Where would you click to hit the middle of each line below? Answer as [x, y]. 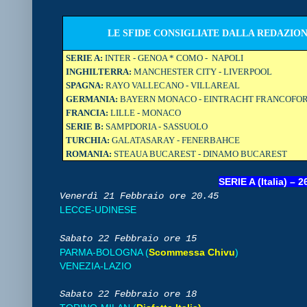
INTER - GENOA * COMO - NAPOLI [173, 58]
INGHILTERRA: [99, 71]
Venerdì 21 [87, 196]
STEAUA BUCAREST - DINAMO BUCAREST [200, 153]
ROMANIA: [89, 153]
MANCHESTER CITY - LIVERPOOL [202, 71]
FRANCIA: [88, 112]
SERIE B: [86, 126]
